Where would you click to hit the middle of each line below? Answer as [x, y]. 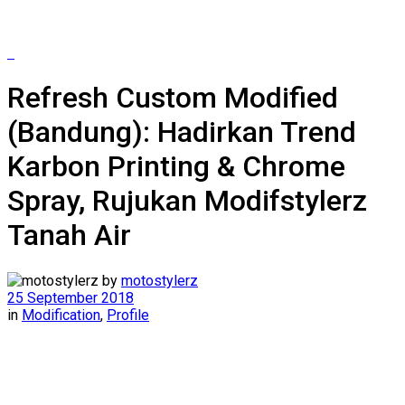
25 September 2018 [71, 297]
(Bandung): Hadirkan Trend [182, 132]
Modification [61, 315]
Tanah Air [69, 235]
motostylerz [160, 280]
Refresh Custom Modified [173, 98]
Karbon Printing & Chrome [176, 167]
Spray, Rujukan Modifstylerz [187, 201]
